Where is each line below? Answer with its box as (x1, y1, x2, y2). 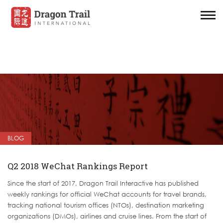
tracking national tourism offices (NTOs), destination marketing (7, 201, 204, 210)
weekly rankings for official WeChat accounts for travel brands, (7, 190, 207, 199)
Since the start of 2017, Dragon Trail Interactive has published (7, 179, 199, 188)
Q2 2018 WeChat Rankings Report (7, 160, 148, 172)
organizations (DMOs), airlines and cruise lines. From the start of (7, 212, 207, 221)
